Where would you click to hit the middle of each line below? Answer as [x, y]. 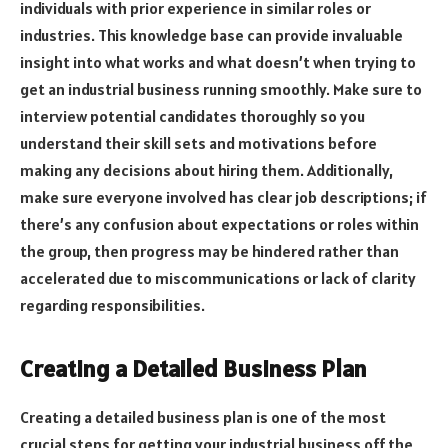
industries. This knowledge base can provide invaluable [211, 34]
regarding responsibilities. [112, 304]
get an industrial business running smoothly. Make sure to [221, 88]
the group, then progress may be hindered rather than [209, 250]
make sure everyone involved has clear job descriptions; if [223, 196]
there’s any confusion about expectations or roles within [219, 223]
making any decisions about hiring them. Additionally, [206, 169]
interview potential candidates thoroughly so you [192, 115]
